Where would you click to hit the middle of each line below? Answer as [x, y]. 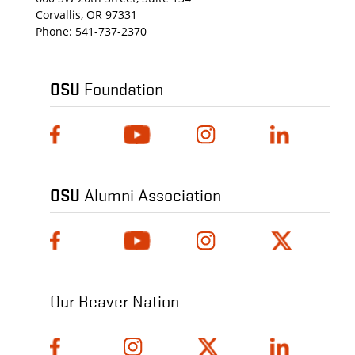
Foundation [122, 88]
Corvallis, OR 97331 [86, 15]
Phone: [55, 31]
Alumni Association [151, 194]
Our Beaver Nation [115, 300]
